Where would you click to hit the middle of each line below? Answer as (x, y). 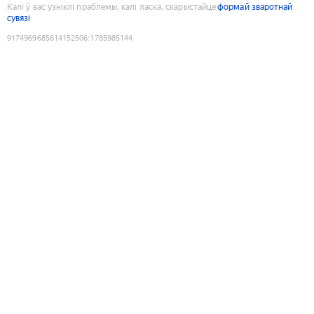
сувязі (19, 18)
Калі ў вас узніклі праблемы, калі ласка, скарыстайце (112, 7)
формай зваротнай (255, 7)
